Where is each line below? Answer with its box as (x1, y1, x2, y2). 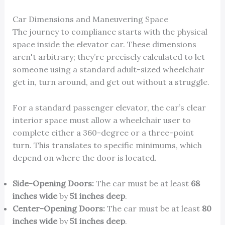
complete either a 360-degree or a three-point (12, 127, 194, 138)
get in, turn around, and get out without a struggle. (12, 77, 209, 87)
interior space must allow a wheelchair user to (12, 115, 191, 125)
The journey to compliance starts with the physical (12, 27, 207, 37)
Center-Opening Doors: (12, 203, 105, 213)
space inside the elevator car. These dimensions (12, 39, 196, 50)
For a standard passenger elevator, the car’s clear (12, 102, 206, 113)
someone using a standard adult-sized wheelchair (12, 64, 204, 75)
